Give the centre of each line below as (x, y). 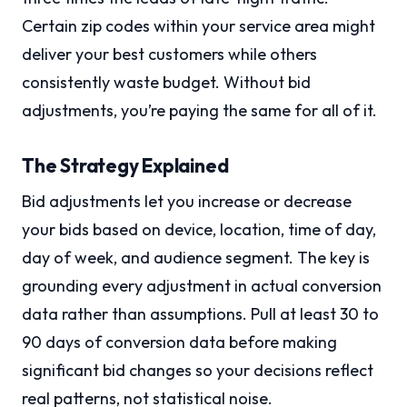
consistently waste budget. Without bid (166, 83)
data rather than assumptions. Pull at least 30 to (200, 314)
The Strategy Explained (125, 166)
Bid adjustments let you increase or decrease (187, 202)
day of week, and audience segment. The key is (196, 258)
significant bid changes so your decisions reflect (198, 371)
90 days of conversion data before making (179, 342)
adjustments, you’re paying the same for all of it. (199, 111)
